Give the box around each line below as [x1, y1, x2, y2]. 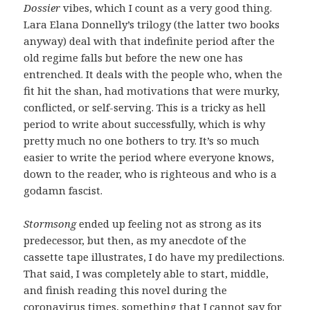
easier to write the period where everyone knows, [24, 149, 275, 164]
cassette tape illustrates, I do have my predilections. [24, 249, 285, 264]
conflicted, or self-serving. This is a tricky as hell [24, 100, 266, 114]
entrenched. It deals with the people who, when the [24, 66, 283, 81]
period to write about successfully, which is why [24, 116, 266, 131]
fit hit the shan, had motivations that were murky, [24, 83, 280, 98]
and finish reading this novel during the [24, 282, 228, 297]
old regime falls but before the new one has [24, 50, 244, 64]
